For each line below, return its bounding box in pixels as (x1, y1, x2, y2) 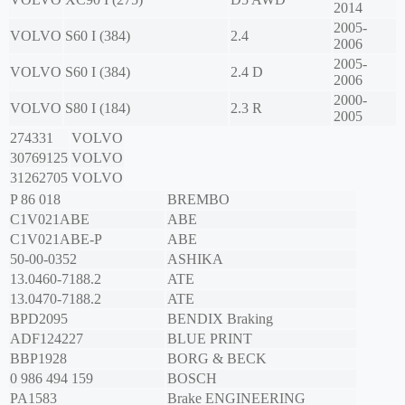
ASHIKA (167, 251, 223, 268)
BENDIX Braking (167, 311, 273, 327)
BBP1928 (10, 351, 67, 367)
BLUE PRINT (167, 331, 252, 347)
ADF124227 (10, 331, 83, 347)
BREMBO (167, 192, 230, 208)
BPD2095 (10, 311, 68, 327)
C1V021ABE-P (10, 231, 102, 248)
